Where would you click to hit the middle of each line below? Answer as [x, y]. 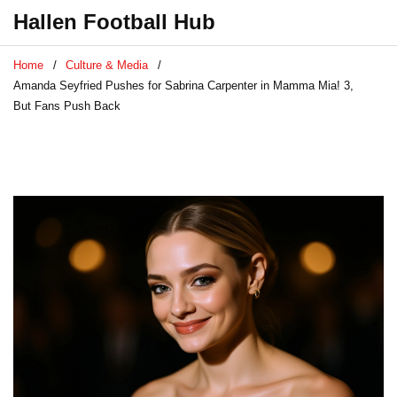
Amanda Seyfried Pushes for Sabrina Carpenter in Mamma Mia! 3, [183, 86]
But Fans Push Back [67, 106]
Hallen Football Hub [114, 22]
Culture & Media [107, 65]
